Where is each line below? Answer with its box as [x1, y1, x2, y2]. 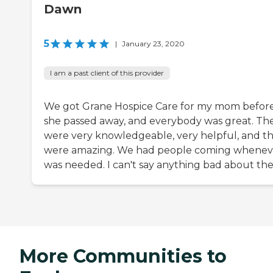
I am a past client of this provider [50, 68, 164, 78]
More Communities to [19, 245, 227, 268]
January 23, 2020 [122, 39, 185, 49]
